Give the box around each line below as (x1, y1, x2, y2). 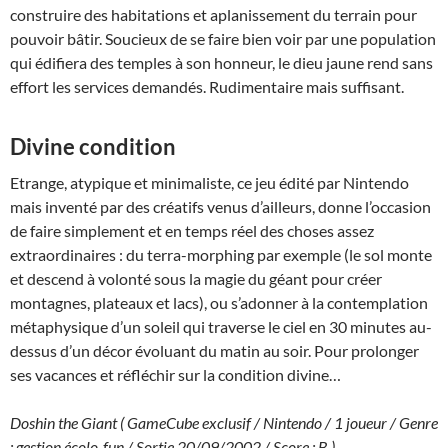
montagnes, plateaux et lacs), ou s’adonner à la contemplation (10, 292, 428, 312)
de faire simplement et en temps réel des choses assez (10, 220, 374, 240)
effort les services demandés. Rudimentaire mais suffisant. (10, 76, 404, 96)
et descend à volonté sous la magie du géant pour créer (10, 268, 382, 288)
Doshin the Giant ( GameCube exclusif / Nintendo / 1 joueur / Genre (10, 412, 438, 432)
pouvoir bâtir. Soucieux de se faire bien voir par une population (10, 28, 436, 48)
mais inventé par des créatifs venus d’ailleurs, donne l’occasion (10, 196, 431, 216)
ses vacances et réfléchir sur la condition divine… (10, 364, 341, 384)
